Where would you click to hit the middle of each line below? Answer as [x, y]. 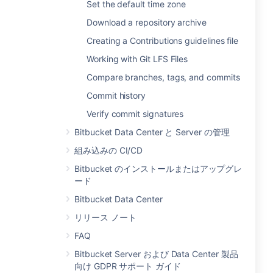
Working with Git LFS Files [137, 59]
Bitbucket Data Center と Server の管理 [152, 132]
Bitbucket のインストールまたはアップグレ [158, 168]
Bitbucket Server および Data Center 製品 [156, 254]
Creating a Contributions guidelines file [163, 41]
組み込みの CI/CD [109, 150]
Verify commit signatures [135, 114]
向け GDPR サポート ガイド [128, 266]
